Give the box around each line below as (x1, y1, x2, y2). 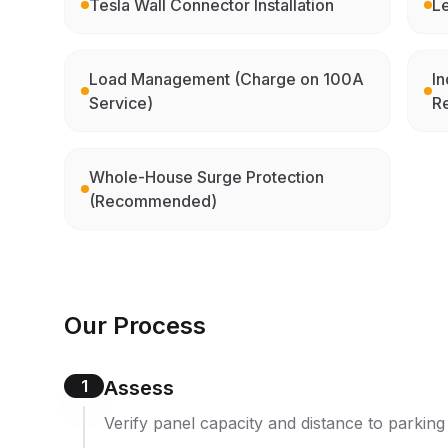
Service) (89, 92, 153, 113)
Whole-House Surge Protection (89, 166, 324, 187)
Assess (104, 375, 174, 400)
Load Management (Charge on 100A (89, 68, 364, 89)
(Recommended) (89, 190, 217, 211)
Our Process (64, 310, 206, 340)
